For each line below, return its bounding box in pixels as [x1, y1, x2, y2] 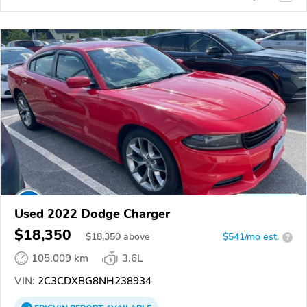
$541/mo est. [223, 230, 279, 244]
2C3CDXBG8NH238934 [35, 274, 151, 288]
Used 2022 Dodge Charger [14, 206, 170, 223]
